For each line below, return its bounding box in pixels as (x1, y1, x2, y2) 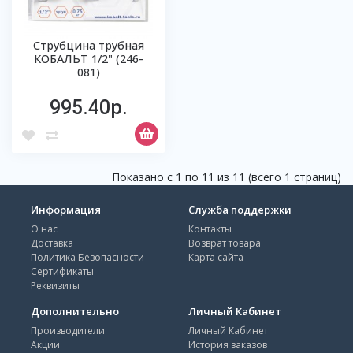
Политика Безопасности (31, 251, 144, 264)
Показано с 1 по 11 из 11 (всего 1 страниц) (112, 169, 341, 184)
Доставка (31, 236, 73, 250)
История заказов (188, 338, 267, 351)
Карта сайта (188, 251, 243, 264)
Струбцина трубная (32, 38, 144, 53)
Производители (31, 324, 105, 337)
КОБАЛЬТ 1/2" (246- (33, 51, 143, 66)
